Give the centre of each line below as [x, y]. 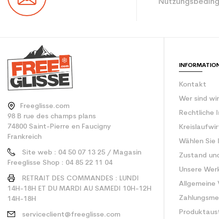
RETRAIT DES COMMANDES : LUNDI [80, 179]
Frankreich [24, 137]
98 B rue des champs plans [52, 117]
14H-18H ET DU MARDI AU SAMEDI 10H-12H [79, 189]
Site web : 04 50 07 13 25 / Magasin [82, 153]
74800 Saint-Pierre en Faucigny [59, 127]
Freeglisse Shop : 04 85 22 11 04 [60, 163]
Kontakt [193, 85]
